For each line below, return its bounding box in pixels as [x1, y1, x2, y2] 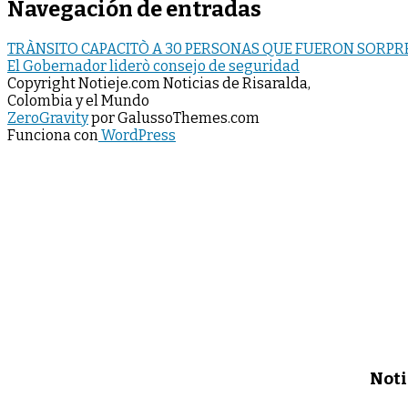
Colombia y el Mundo [7, 92, 149, 110]
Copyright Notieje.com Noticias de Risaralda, [7, 75, 311, 93]
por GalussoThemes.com [88, 109, 260, 127]
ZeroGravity [7, 109, 88, 127]
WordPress [98, 127, 176, 145]
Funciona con [7, 127, 98, 145]
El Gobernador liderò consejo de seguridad [7, 57, 300, 76]
